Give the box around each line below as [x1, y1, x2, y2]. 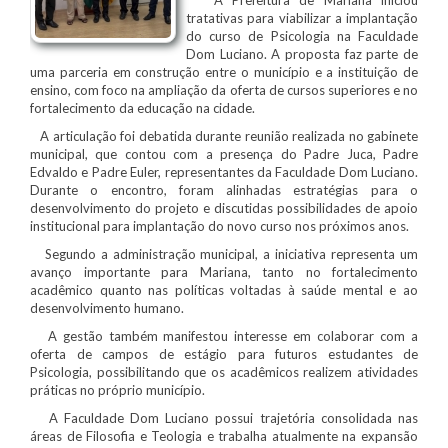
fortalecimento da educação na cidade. [30, 99, 255, 116]
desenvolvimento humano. [30, 299, 184, 316]
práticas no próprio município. [30, 381, 205, 398]
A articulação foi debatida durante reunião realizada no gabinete [30, 127, 418, 144]
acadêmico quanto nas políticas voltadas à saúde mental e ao [30, 281, 418, 298]
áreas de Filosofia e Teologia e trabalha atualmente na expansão [30, 427, 418, 444]
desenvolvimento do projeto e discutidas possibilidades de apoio [30, 199, 418, 216]
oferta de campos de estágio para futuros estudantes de [30, 345, 418, 362]
